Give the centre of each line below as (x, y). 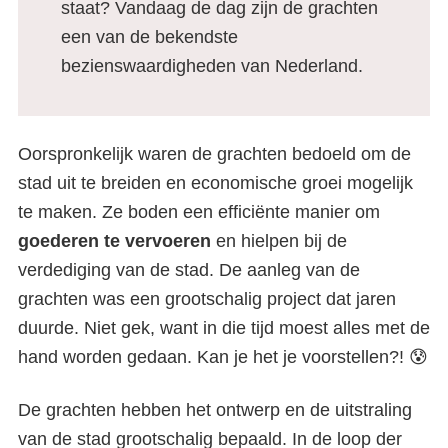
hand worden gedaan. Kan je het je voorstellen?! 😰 (223, 357)
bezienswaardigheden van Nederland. (214, 66)
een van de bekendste (149, 37)
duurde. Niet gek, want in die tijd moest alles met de (224, 328)
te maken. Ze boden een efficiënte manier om (199, 212)
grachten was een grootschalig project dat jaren (207, 299)
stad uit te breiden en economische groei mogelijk (215, 183)
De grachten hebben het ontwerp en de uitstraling (215, 410)
